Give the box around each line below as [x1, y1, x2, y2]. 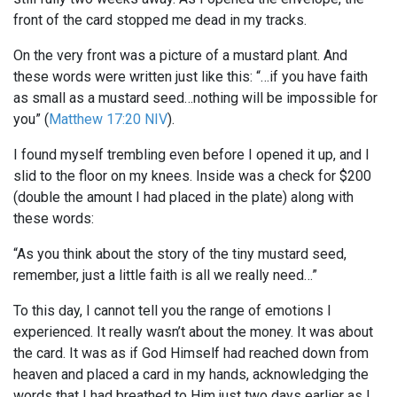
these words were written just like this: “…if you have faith [13, 68, 368, 86]
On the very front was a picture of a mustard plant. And [13, 47, 347, 65]
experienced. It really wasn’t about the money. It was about [13, 323, 373, 341]
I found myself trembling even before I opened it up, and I [13, 146, 370, 164]
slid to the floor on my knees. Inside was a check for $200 [13, 167, 371, 185]
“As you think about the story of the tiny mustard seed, [13, 245, 346, 263]
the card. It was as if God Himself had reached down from [13, 345, 369, 362]
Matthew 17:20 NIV [49, 111, 167, 128]
